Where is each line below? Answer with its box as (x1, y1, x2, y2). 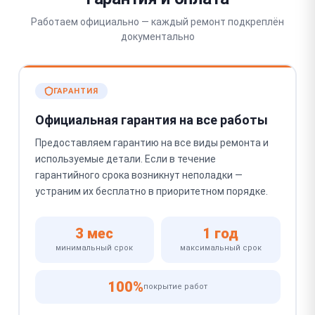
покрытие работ (143, 282, 207, 291)
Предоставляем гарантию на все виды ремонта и (34, 137, 269, 148)
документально (120, 30, 195, 42)
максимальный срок (179, 243, 262, 252)
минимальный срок (56, 243, 134, 252)
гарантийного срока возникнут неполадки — (34, 169, 243, 181)
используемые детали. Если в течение (34, 153, 216, 165)
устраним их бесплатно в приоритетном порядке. (34, 186, 268, 197)
